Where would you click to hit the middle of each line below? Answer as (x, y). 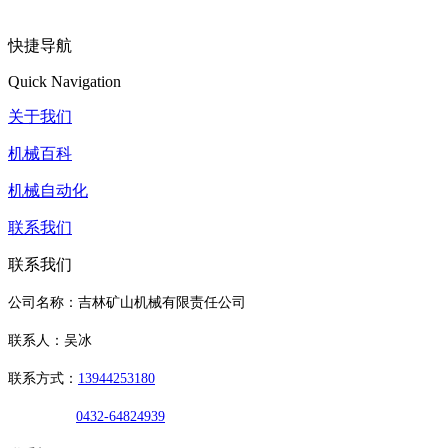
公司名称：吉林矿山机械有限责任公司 (127, 302)
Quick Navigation (64, 81)
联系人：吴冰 (50, 340)
